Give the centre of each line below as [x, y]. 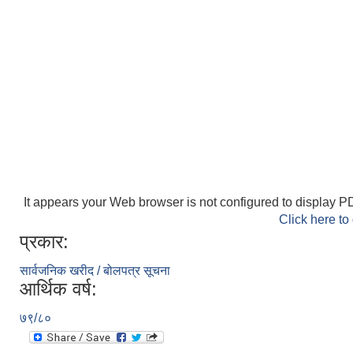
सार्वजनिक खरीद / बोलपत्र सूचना [95, 271]
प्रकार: [44, 242]
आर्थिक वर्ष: [58, 289]
